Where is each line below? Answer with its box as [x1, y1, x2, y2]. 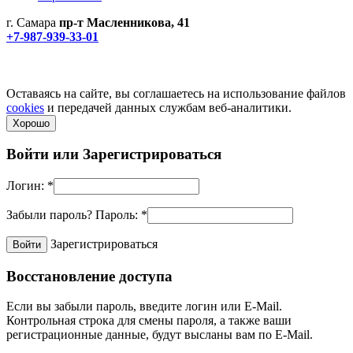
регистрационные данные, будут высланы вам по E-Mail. [6, 328, 313, 342]
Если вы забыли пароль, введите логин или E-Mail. [6, 299, 282, 314]
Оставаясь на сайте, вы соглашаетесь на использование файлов [6, 86, 346, 100]
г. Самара [6, 15, 56, 29]
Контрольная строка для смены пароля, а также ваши [6, 314, 292, 328]
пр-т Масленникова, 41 [59, 15, 190, 29]
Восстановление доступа [6, 267, 173, 284]
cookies [6, 100, 44, 114]
